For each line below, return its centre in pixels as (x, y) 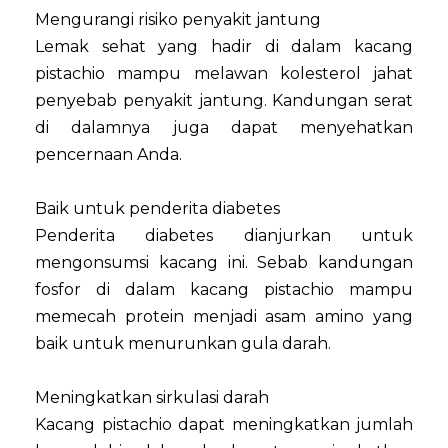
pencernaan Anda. (108, 154)
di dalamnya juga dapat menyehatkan (224, 127)
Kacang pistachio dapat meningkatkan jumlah (224, 424)
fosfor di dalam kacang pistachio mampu (224, 289)
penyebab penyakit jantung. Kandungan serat (224, 100)
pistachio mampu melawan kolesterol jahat (224, 73)
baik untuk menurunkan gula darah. (183, 343)
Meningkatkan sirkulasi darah (152, 397)
